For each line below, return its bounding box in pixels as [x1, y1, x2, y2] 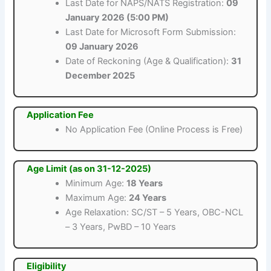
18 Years [126, 178, 163, 189]
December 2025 [65, 70, 135, 82]
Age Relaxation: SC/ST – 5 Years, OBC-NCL [65, 207, 244, 218]
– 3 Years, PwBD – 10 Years [65, 221, 177, 233]
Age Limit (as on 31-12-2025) [27, 163, 152, 175]
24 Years [129, 192, 167, 204]
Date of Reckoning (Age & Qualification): [65, 56, 232, 67]
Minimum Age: [65, 178, 127, 189]
